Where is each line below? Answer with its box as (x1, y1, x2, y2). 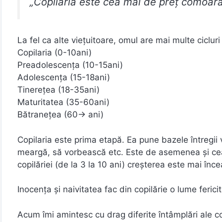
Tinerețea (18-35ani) (17, 85, 100, 95)
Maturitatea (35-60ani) (17, 97, 110, 108)
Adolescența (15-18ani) (17, 72, 110, 83)
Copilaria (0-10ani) (17, 48, 92, 58)
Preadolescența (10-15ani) (17, 60, 123, 70)
